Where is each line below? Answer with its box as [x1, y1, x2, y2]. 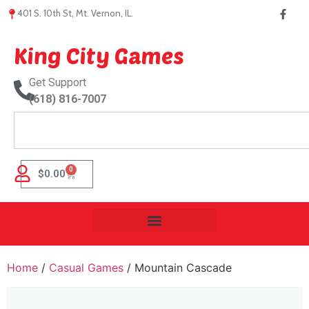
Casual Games [49, 261, 123, 275]
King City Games [14, 42, 184, 68]
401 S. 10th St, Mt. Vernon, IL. [17, 8, 133, 19]
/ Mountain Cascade [123, 261, 232, 275]
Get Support [29, 76, 86, 89]
